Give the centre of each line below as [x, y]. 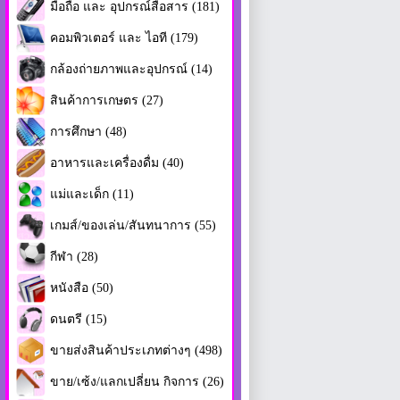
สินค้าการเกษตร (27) [107, 100]
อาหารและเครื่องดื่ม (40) [117, 162]
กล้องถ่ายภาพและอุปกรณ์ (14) [131, 69]
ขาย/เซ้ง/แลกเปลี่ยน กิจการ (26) [137, 381]
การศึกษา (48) [88, 131]
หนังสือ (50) [82, 287]
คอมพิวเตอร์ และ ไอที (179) [124, 37]
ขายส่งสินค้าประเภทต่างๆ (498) [136, 350]
